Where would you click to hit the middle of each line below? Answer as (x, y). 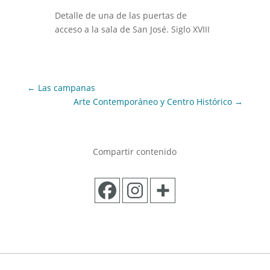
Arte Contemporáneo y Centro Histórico (153, 101)
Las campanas (66, 87)
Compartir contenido (135, 151)
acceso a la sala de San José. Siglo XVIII (132, 29)
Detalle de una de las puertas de (121, 15)
